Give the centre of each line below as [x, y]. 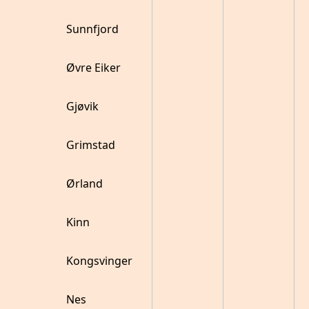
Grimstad [91, 145]
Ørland [84, 183]
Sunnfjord [92, 29]
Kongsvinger [99, 261]
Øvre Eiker [93, 68]
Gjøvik [82, 106]
